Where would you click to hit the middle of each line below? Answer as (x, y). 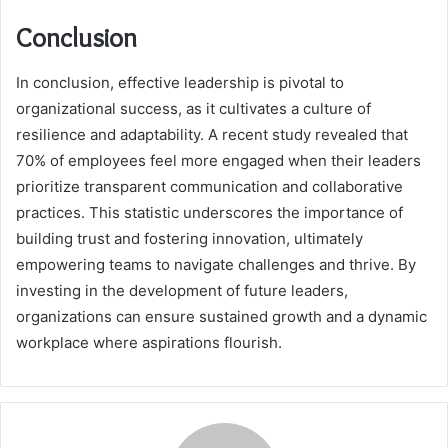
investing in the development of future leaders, (182, 290)
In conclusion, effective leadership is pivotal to (180, 82)
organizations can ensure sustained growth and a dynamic (221, 316)
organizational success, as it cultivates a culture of (193, 108)
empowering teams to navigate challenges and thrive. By (216, 264)
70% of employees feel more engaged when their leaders (218, 160)
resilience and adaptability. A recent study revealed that (212, 134)
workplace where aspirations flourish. (149, 342)
